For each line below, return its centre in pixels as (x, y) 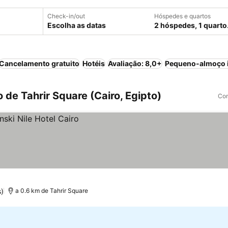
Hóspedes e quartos (182, 16)
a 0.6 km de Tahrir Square (52, 191)
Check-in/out (66, 16)
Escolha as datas (77, 25)
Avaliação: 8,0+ (135, 63)
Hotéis (94, 63)
